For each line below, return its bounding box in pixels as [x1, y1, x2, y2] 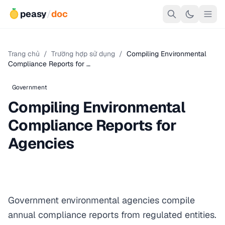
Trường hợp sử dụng [51, 49, 115, 58]
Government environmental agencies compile [8, 194, 195, 206]
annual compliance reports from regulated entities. [8, 209, 216, 220]
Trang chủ [8, 49, 40, 58]
